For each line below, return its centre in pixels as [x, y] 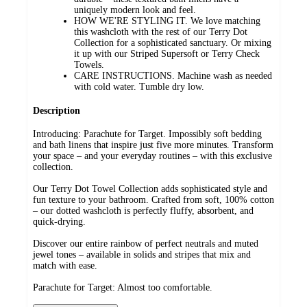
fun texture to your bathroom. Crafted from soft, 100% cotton [153, 200]
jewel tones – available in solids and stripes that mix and [142, 255]
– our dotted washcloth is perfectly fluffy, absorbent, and [143, 211]
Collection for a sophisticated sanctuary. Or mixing [173, 43]
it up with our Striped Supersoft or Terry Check [167, 54]
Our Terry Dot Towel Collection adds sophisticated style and [150, 189]
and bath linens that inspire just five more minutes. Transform [153, 145]
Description [57, 110]
